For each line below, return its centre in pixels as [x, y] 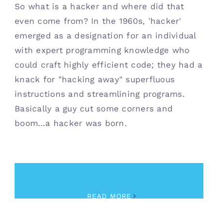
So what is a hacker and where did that [100, 7]
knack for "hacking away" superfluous [95, 80]
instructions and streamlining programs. [100, 94]
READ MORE [109, 196]
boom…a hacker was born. [71, 123]
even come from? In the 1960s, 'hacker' [98, 21]
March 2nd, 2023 [45, 172]
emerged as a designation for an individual [105, 36]
